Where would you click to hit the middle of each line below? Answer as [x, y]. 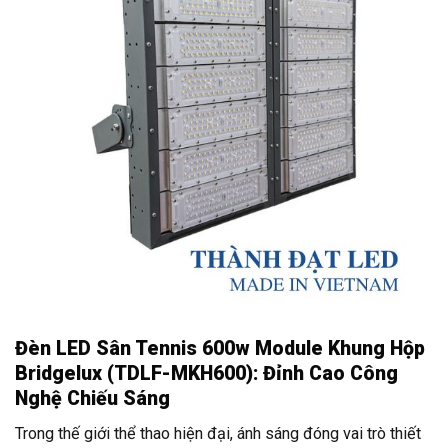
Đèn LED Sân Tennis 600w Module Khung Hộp [220, 349]
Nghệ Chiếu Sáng [92, 399]
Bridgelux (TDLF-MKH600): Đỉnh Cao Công [206, 374]
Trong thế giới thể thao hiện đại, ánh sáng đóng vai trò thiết [218, 433]
